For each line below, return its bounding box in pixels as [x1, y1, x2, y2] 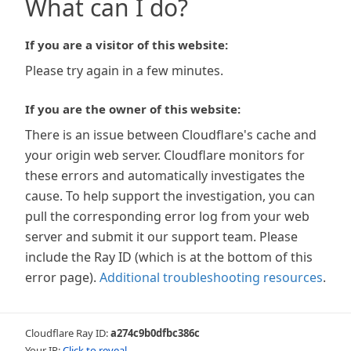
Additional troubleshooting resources [100, 269, 323, 286]
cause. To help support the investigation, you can [25, 187, 315, 204]
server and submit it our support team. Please [25, 228, 298, 245]
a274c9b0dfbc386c [110, 326, 200, 340]
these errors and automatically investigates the [25, 167, 305, 184]
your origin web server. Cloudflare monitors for [25, 147, 305, 164]
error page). [25, 269, 96, 286]
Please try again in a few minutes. [25, 62, 223, 79]
